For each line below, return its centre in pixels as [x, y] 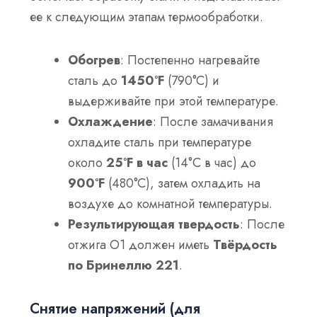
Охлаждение [111, 121]
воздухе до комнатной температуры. [171, 203]
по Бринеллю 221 [124, 265]
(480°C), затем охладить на [183, 183]
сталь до [95, 80]
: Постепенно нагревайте [190, 60]
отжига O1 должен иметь [141, 244]
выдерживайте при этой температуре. [174, 101]
